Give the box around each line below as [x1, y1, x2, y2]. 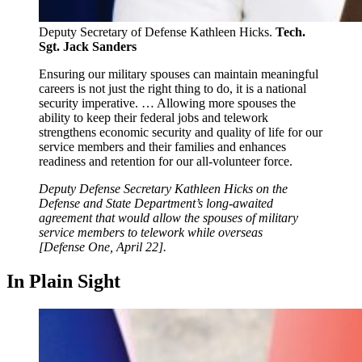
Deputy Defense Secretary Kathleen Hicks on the [39, 181, 288, 196]
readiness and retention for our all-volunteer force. [39, 154, 293, 168]
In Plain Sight [6, 270, 120, 292]
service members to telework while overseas [39, 225, 263, 239]
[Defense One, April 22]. [39, 239, 166, 254]
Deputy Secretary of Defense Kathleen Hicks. [39, 24, 276, 39]
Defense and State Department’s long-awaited [39, 196, 273, 210]
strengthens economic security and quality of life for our [39, 124, 322, 139]
